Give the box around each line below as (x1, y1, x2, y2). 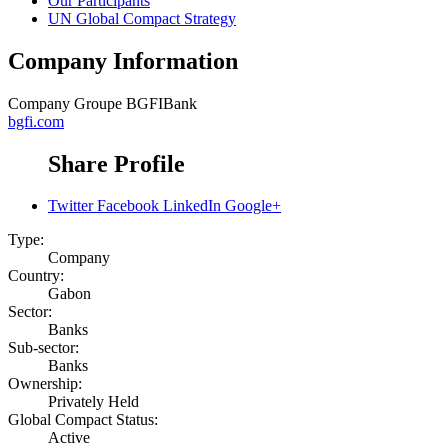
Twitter (48, 197, 93, 215)
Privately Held (48, 393, 139, 411)
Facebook (97, 197, 159, 215)
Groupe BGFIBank (74, 94, 197, 112)
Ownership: (8, 375, 82, 393)
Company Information (8, 47, 238, 74)
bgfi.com (8, 112, 64, 130)
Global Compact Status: (8, 411, 158, 429)
